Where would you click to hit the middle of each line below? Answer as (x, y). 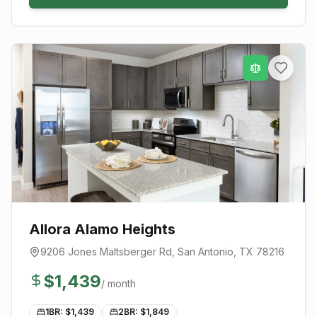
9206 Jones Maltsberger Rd (106, 251)
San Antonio (206, 251)
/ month (119, 283)
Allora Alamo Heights (102, 229)
